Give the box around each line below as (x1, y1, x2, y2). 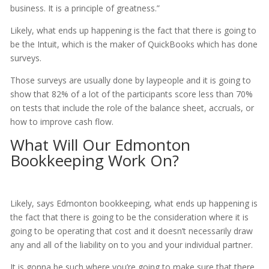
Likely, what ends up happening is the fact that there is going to (10, 25, 256, 37)
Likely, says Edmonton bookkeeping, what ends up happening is (10, 198, 258, 210)
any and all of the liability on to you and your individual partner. (10, 239, 253, 251)
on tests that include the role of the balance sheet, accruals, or (10, 102, 254, 114)
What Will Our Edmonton (10, 134, 190, 156)
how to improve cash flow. (10, 116, 113, 128)
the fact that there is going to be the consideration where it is (10, 211, 249, 223)
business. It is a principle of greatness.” (10, 2, 160, 14)
